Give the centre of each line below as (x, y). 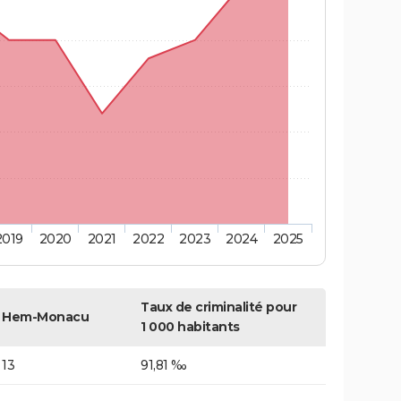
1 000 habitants (190, 327)
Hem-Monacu (45, 317)
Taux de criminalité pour (218, 307)
